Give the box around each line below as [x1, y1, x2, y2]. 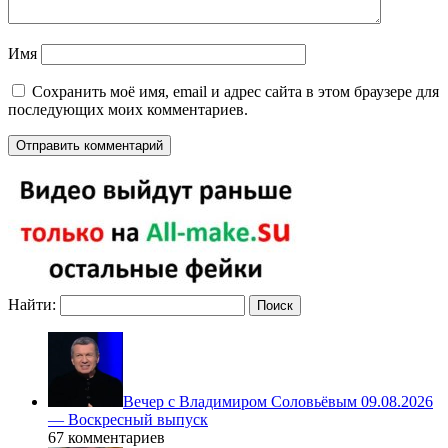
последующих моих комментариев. [8, 101, 248, 119]
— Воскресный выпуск [48, 411, 208, 429]
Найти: [8, 296, 56, 314]
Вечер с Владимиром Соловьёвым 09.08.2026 [123, 393, 433, 411]
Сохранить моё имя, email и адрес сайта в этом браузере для [32, 83, 439, 101]
